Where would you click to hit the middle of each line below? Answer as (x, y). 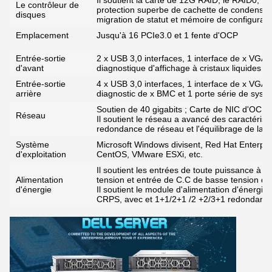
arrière (29, 93)
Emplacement (42, 35)
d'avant (30, 68)
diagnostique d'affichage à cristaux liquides (179, 68)
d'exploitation (41, 154)
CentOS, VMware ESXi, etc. (150, 154)
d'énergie (34, 189)
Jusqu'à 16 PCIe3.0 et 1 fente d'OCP (167, 35)
